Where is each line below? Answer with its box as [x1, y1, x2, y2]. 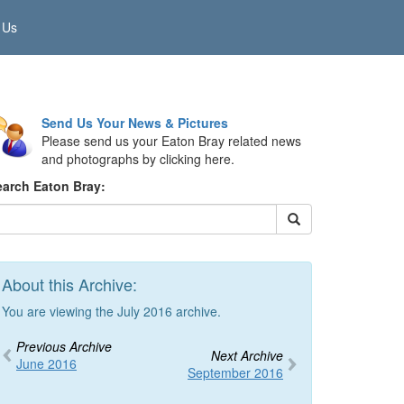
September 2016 [188, 363, 283, 381]
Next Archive [211, 346, 283, 364]
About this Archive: [2, 272, 137, 296]
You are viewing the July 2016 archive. [2, 302, 221, 320]
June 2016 [16, 354, 77, 372]
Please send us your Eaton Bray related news [41, 132, 301, 150]
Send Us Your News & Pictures [41, 114, 228, 132]
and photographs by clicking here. [41, 150, 234, 168]
